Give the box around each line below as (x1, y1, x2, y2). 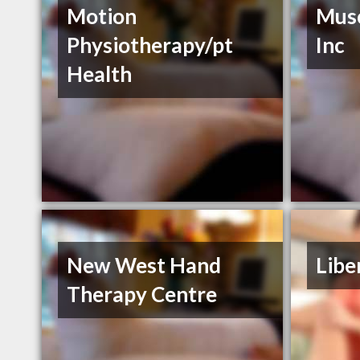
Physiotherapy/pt (67, 32, 234, 59)
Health (67, 61, 133, 88)
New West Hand (67, 252, 222, 279)
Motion (67, 3, 137, 30)
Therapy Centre (67, 281, 218, 308)
